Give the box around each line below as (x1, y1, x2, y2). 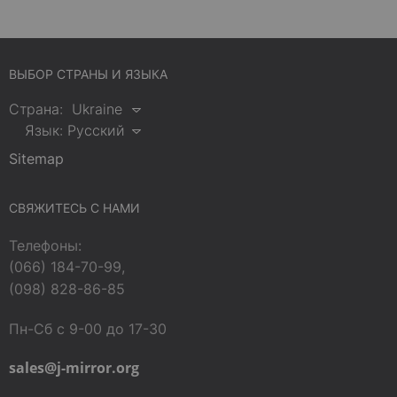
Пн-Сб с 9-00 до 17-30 (9, 319, 167, 338)
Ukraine (72, 99, 122, 118)
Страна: (9, 99, 63, 118)
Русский (67, 121, 125, 139)
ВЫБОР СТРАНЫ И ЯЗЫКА (9, 66, 167, 82)
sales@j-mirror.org (9, 357, 139, 378)
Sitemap (9, 149, 64, 167)
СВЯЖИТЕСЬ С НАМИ (9, 199, 140, 215)
